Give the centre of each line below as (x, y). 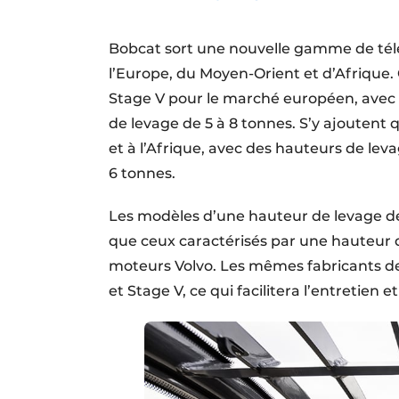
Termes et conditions (231, 20)
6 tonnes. (144, 173)
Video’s (186, 50)
